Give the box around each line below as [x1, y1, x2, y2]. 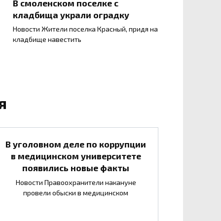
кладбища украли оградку [13, 9, 129, 20]
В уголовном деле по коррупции [5, 138, 146, 149]
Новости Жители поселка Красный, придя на [13, 25, 158, 34]
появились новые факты [22, 162, 129, 173]
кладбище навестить [13, 35, 81, 44]
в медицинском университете [10, 150, 141, 161]
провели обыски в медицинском [23, 188, 128, 197]
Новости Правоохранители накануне [15, 178, 136, 186]
